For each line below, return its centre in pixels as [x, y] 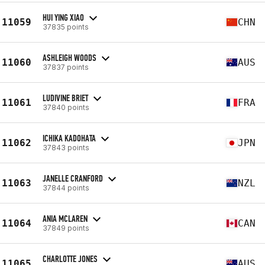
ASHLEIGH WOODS [70, 57]
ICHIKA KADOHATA [69, 138]
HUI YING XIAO [63, 17]
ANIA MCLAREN [65, 218]
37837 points [66, 67]
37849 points [66, 228]
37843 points [66, 147]
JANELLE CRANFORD [73, 178]
